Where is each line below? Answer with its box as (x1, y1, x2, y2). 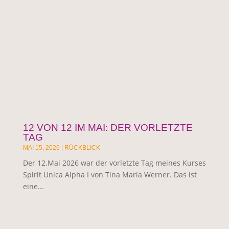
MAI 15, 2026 (22, 144, 60, 151)
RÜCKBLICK (64, 144, 100, 151)
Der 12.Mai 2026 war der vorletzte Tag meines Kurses (22, 157, 206, 168)
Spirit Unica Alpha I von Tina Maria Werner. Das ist (22, 169, 197, 179)
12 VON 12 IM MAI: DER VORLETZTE (22, 122, 193, 133)
